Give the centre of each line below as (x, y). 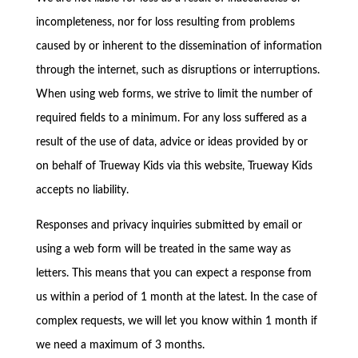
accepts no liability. (82, 190)
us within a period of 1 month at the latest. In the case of (176, 297)
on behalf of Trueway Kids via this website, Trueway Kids (174, 166)
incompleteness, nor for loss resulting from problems (165, 22)
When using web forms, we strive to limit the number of (174, 94)
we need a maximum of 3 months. (120, 345)
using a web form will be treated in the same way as (163, 249)
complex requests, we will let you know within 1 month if (176, 321)
